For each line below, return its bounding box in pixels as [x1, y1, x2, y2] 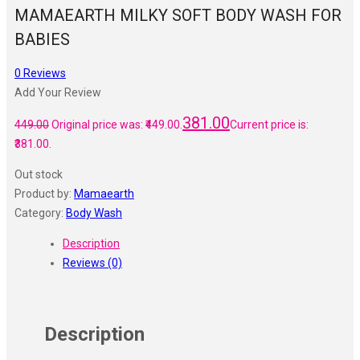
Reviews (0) [63, 256, 122, 270]
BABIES [14, 30, 70, 50]
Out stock [14, 168, 63, 182]
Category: [14, 207, 66, 220]
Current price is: [230, 118, 309, 132]
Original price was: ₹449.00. [51, 118, 182, 132]
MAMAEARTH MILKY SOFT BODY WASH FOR [14, 6, 342, 26]
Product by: [14, 187, 74, 201]
